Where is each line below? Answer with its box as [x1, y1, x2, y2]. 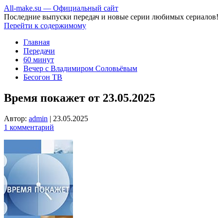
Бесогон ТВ [23, 73, 62, 81]
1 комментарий [4, 123, 54, 131]
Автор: [4, 114, 29, 123]
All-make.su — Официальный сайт [4, 4, 118, 12]
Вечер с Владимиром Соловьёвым [23, 64, 137, 73]
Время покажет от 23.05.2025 [4, 91, 155, 104]
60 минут [23, 55, 54, 64]
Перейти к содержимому [4, 21, 86, 30]
